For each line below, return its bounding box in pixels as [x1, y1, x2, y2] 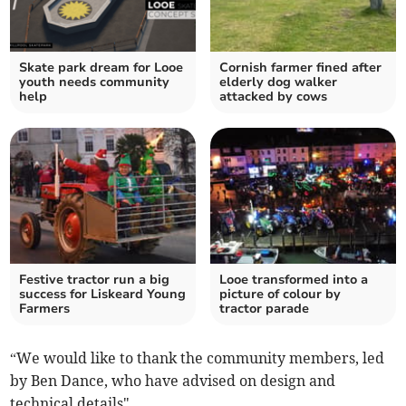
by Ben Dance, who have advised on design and [10, 372, 336, 391]
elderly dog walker [219, 73, 337, 92]
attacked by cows [219, 88, 327, 106]
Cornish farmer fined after [219, 59, 382, 77]
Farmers [19, 300, 71, 318]
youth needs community [19, 73, 170, 92]
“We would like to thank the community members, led [10, 349, 385, 368]
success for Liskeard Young [19, 285, 187, 304]
